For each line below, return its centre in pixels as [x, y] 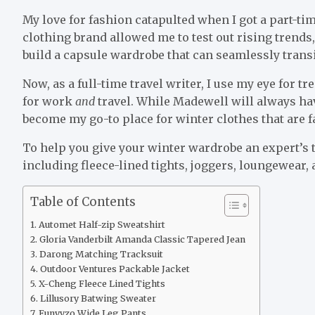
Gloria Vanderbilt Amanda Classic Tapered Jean [142, 239]
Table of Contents [83, 202]
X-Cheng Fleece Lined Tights [102, 283]
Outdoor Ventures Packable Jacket [115, 269]
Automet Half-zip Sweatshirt [103, 224]
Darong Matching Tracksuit [101, 254]
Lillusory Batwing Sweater [98, 298]
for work [49, 101]
